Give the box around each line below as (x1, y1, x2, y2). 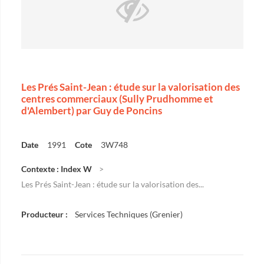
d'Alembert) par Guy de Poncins (21, 104, 162, 117)
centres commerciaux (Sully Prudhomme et (21, 93, 213, 105)
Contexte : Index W (21, 164, 92, 174)
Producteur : (21, 209, 68, 219)
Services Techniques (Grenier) (75, 209, 183, 219)
